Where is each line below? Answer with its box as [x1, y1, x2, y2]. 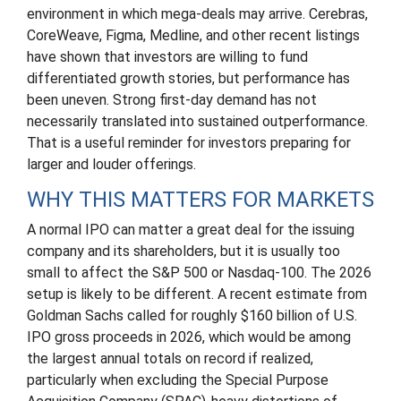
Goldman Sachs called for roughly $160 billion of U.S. [27, 307, 357, 324]
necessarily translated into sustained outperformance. [27, 113, 368, 130]
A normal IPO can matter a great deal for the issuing [27, 221, 354, 238]
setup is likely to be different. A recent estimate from [27, 286, 367, 303]
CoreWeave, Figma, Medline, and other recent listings [27, 27, 360, 44]
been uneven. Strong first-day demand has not [27, 91, 317, 108]
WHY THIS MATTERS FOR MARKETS [27, 187, 374, 212]
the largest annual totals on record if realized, [27, 350, 313, 367]
